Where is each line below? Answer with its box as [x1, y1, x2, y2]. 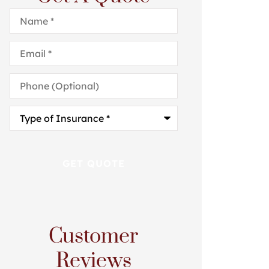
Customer [49, 223, 139, 250]
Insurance [8, 123, 57, 136]
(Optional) [8, 81, 56, 94]
